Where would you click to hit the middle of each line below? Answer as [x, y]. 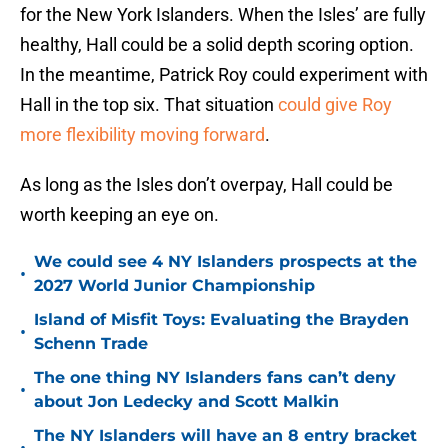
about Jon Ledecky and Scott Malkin [186, 402]
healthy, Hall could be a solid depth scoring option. [217, 45]
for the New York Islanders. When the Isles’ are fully [223, 15]
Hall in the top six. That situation [149, 105]
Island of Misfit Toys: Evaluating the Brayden [221, 320]
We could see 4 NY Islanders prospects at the [225, 262]
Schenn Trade [91, 344]
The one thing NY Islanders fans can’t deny [215, 378]
